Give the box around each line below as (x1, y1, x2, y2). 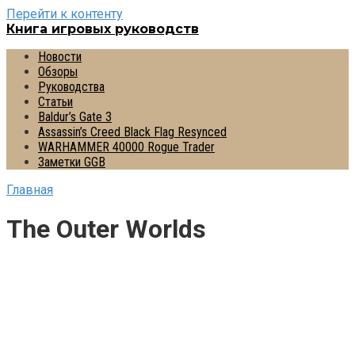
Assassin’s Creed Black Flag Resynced (38, 124, 227, 139)
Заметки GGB (38, 155, 105, 170)
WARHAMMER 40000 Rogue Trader (38, 139, 215, 155)
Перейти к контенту (6, 6, 123, 21)
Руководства (38, 79, 105, 94)
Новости (38, 49, 82, 64)
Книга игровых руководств (6, 21, 199, 36)
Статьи (38, 94, 73, 109)
